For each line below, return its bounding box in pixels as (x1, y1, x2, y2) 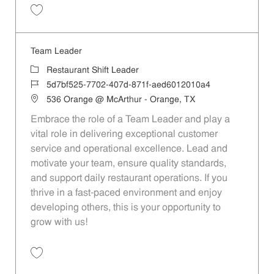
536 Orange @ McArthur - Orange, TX (46, 95, 195, 105)
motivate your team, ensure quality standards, (30, 158, 226, 169)
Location (29, 94, 63, 104)
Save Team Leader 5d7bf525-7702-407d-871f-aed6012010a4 (35, 260, 243, 268)
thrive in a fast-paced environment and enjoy (30, 188, 222, 198)
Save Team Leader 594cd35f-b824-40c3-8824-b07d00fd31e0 (35, 17, 242, 25)
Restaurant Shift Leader (46, 65, 139, 75)
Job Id (29, 80, 54, 89)
